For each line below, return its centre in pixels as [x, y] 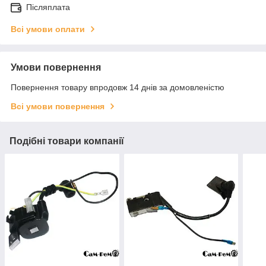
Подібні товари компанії [67, 141]
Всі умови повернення [58, 107]
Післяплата [48, 7]
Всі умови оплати [48, 29]
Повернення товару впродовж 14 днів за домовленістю [118, 88]
